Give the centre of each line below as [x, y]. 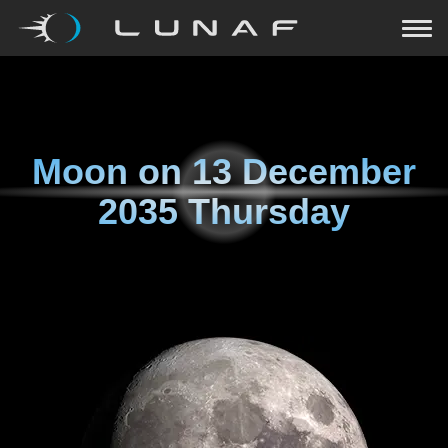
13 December [304, 171]
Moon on [112, 171]
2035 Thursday [224, 211]
